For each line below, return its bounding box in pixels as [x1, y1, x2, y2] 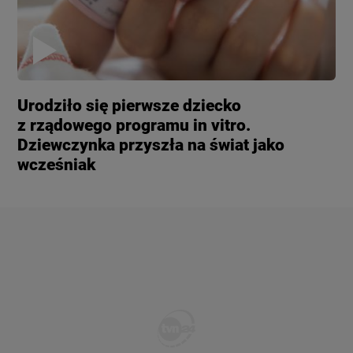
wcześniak [17, 155, 96, 175]
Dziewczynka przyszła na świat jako [17, 136, 285, 155]
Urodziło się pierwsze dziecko [17, 96, 242, 116]
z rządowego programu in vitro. [17, 116, 251, 136]
